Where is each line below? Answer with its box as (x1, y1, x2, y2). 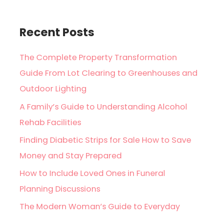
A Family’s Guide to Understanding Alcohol (20, 101, 188, 112)
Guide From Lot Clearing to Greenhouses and (20, 67, 198, 79)
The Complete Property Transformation (20, 52, 177, 64)
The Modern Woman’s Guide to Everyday (20, 200, 180, 212)
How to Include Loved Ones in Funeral (20, 167, 166, 179)
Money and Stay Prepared (20, 150, 122, 161)
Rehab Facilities (20, 116, 82, 128)
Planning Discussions (20, 183, 101, 195)
